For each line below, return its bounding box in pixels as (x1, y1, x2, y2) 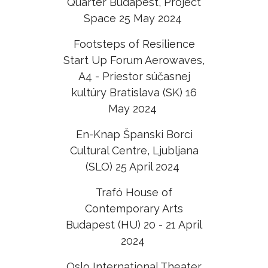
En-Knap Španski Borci (75, 128, 193, 141)
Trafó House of (96, 186, 172, 199)
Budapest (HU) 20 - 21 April (66, 218, 202, 231)
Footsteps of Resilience (73, 38, 195, 50)
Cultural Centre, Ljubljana (69, 144, 199, 157)
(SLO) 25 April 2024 (86, 160, 182, 173)
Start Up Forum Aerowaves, (63, 54, 205, 66)
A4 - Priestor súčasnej (78, 70, 190, 83)
